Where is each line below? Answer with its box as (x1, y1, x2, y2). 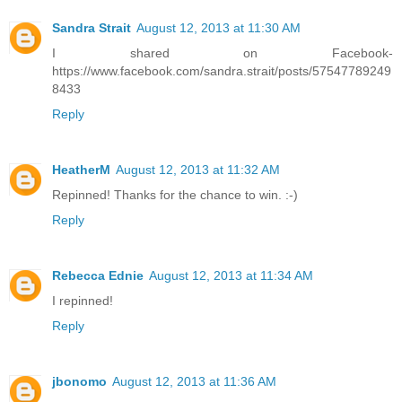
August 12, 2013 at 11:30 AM (136, 21, 301, 36)
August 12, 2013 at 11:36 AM (112, 374, 276, 389)
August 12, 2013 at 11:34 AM (149, 268, 313, 284)
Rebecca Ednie (52, 268, 144, 284)
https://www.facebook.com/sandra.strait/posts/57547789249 (52, 64, 391, 79)
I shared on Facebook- (52, 46, 393, 61)
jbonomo (52, 374, 107, 389)
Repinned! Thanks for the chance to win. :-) (52, 188, 298, 203)
